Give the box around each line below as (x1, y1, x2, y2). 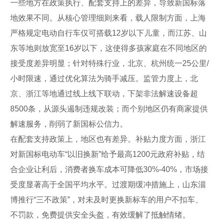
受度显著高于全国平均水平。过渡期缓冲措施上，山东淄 (10, 180, 206, 189)
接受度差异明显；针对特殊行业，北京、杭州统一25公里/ (10, 59, 209, 67)
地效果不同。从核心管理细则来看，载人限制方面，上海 (10, 13, 206, 22)
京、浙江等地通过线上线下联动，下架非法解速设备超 (10, 89, 198, 98)
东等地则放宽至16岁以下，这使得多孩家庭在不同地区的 (10, 44, 207, 52)
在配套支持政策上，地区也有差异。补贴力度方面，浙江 (10, 134, 206, 143)
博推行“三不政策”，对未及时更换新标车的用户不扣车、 (10, 195, 203, 204)
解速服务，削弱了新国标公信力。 (10, 119, 128, 128)
